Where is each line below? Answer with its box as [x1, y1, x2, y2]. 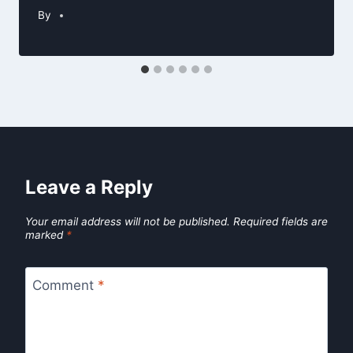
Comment [32, 277, 98, 293]
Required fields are [233, 215, 328, 229]
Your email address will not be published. [25, 215, 230, 229]
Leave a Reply [25, 176, 153, 199]
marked [25, 229, 66, 242]
